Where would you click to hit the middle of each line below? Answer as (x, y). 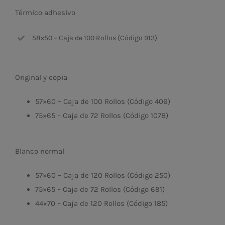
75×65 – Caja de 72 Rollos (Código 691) (100, 189)
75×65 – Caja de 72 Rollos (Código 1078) (102, 115)
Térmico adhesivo (45, 13)
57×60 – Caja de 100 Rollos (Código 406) (103, 101)
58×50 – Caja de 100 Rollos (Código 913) (94, 38)
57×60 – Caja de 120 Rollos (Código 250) (103, 175)
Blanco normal (40, 151)
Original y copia (41, 77)
